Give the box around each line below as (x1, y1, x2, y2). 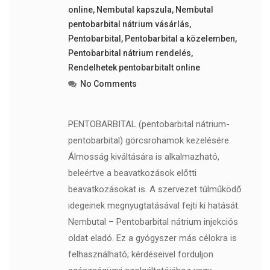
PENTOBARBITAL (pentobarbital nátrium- (67, 119, 230, 130)
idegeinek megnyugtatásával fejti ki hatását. (67, 200, 240, 211)
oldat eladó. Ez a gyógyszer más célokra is (67, 233, 237, 243)
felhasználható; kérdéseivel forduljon (67, 249, 213, 260)
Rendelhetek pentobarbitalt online (67, 63, 200, 72)
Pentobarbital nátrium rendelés (67, 48, 191, 58)
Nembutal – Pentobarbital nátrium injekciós (67, 216, 238, 227)
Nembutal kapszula (96, 5, 172, 14)
